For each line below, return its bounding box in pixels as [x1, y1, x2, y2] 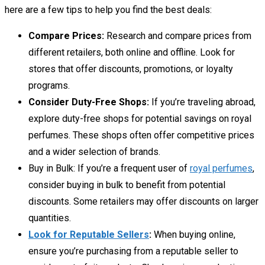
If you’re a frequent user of [75, 163, 190, 174]
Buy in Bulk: [28, 163, 75, 174]
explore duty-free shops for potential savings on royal [28, 113, 251, 124]
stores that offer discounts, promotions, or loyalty [28, 63, 233, 75]
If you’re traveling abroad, [149, 96, 256, 108]
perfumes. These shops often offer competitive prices [28, 130, 254, 141]
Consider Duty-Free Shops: [28, 96, 149, 108]
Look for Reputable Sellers [28, 229, 149, 240]
